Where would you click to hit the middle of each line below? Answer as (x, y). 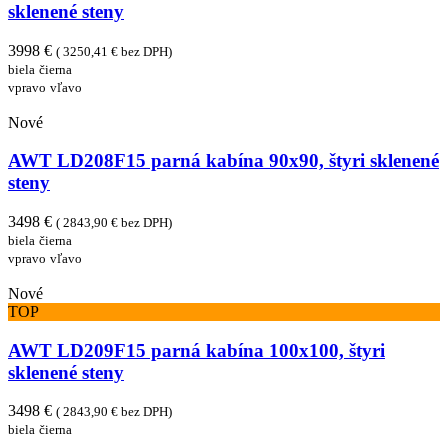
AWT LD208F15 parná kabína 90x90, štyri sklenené (223, 161)
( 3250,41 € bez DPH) (114, 51)
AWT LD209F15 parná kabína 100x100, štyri (196, 350)
